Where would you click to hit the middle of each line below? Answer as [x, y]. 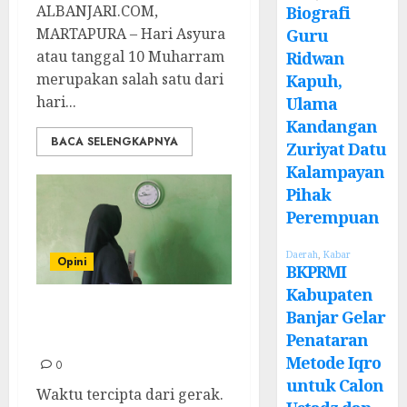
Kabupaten [330, 295]
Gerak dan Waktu [127, 338]
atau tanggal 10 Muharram [130, 56]
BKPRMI [317, 272]
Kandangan [332, 127]
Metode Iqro [334, 363]
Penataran [328, 340]
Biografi [318, 13]
